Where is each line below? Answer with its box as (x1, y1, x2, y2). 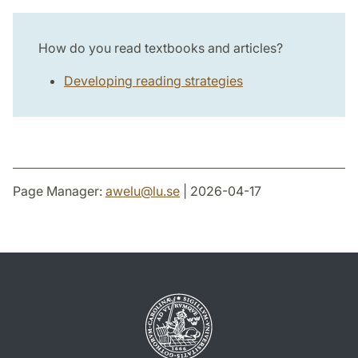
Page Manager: (13, 183, 105, 200)
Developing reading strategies (64, 73, 243, 89)
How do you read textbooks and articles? (38, 40, 283, 57)
